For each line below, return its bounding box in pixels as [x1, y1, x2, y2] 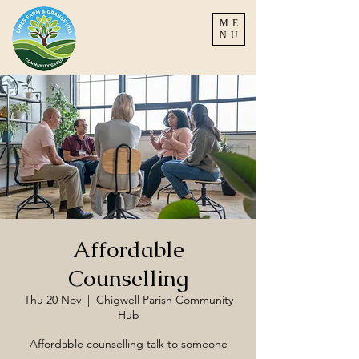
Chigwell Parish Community [95, 292, 233, 307]
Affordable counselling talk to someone [29, 337, 228, 351]
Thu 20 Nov [23, 292, 81, 307]
